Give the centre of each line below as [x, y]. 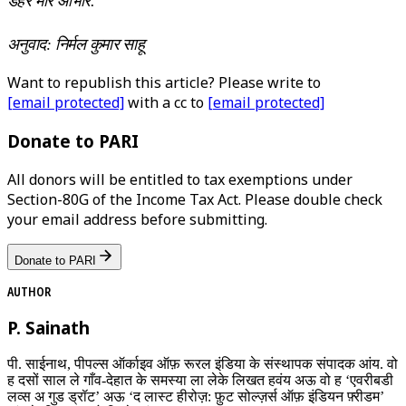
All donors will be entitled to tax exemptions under [180, 179]
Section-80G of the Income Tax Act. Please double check [195, 199]
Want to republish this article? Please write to [164, 83]
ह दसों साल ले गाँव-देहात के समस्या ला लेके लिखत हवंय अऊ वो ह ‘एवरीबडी [200, 381]
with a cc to [166, 103]
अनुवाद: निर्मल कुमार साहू [78, 45]
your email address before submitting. [137, 219]
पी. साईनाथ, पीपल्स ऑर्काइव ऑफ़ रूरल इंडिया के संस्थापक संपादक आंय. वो [203, 364]
